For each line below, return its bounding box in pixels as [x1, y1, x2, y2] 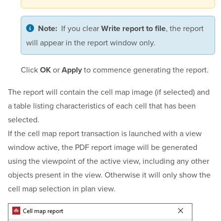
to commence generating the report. [81, 64, 209, 75]
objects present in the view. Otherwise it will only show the [8, 169, 211, 180]
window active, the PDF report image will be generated [8, 141, 197, 152]
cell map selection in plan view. [8, 183, 115, 194]
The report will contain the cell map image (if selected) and [8, 86, 210, 97]
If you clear [61, 22, 101, 34]
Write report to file [101, 23, 166, 34]
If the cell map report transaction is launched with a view [8, 127, 202, 139]
